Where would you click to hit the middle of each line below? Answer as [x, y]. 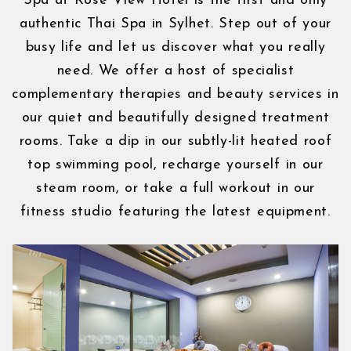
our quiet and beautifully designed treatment [175, 118]
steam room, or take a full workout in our [175, 189]
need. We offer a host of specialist [175, 71]
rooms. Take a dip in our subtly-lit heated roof [175, 142]
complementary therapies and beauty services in [175, 95]
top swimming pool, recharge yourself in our [175, 165]
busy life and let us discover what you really [175, 48]
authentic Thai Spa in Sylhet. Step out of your [175, 24]
